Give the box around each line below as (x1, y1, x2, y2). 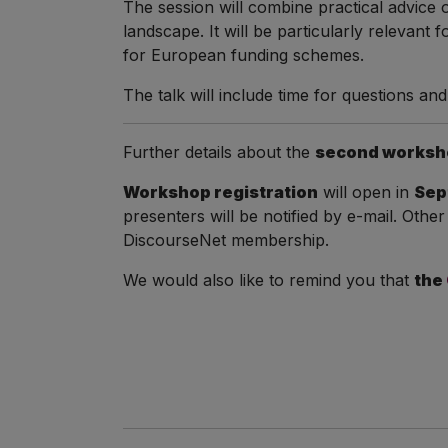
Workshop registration (122, 182, 318, 202)
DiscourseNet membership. (122, 230, 329, 250)
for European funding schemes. (122, 45, 364, 65)
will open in (317, 182, 414, 202)
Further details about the (122, 142, 315, 162)
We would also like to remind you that (122, 270, 414, 290)
